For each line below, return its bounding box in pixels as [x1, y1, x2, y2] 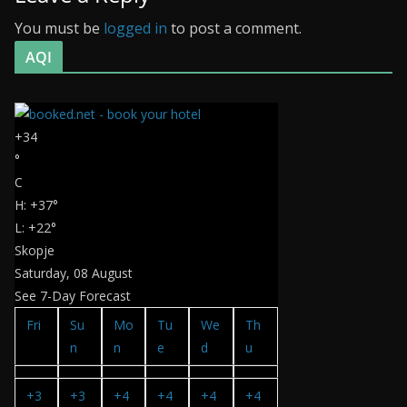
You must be [15, 17, 104, 38]
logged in [104, 17, 167, 38]
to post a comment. [167, 17, 302, 38]
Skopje [15, 241, 55, 259]
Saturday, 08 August [15, 263, 133, 282]
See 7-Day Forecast [15, 286, 131, 304]
